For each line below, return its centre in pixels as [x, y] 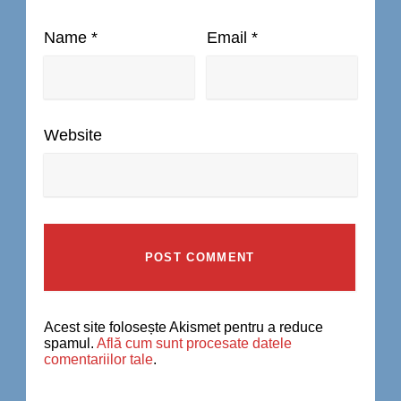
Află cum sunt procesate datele [194, 343]
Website [73, 135]
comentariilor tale [98, 359]
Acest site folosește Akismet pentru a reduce [183, 327]
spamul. [70, 343]
